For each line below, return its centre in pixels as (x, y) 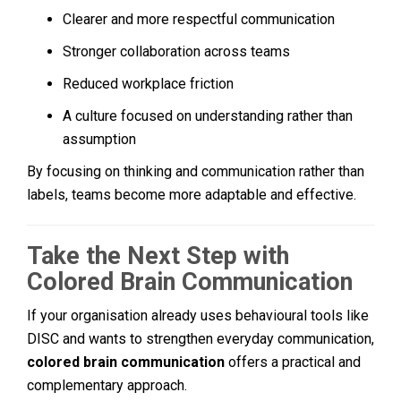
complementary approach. (107, 385)
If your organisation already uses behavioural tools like (198, 315)
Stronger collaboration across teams (176, 51)
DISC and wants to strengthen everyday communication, (200, 338)
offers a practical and (293, 362)
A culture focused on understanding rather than (208, 115)
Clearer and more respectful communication (199, 19)
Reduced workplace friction (148, 83)
